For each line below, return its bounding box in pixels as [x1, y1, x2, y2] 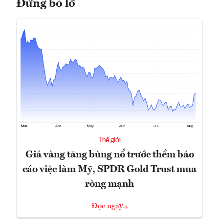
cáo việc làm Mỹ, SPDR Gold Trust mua [22, 165, 197, 175]
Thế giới [98, 137, 121, 144]
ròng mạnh [85, 179, 134, 189]
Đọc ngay [91, 202, 123, 210]
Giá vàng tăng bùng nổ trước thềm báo [25, 150, 194, 160]
